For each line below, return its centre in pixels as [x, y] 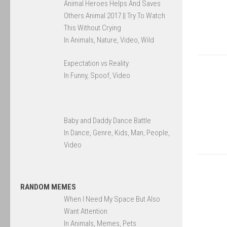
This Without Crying [93, 28]
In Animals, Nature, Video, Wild [109, 40]
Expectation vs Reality [97, 64]
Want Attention [86, 212]
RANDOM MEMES [48, 187]
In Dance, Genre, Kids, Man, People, [117, 133]
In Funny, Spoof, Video [97, 76]
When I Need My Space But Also [112, 199]
